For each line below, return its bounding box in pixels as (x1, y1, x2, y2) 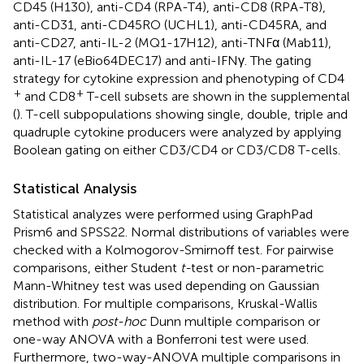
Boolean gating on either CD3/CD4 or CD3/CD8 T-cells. (13, 141, 340, 158)
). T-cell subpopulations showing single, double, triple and (16, 106, 348, 122)
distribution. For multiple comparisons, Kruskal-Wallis (13, 295, 318, 311)
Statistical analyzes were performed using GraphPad (13, 206, 313, 222)
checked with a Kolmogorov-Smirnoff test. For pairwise (13, 241, 334, 258)
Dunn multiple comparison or (146, 313, 320, 329)
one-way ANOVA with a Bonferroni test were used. (13, 331, 309, 347)
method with (13, 313, 92, 329)
